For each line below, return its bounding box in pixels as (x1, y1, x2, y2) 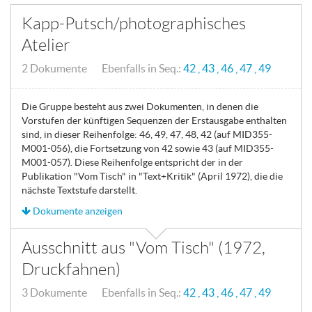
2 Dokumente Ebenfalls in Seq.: (22, 63, 183, 75)
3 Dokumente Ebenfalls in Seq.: (22, 287, 183, 299)
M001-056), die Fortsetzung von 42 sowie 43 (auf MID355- (22, 143, 274, 154)
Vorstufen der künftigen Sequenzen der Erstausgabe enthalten (22, 115, 287, 126)
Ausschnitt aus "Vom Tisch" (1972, (22, 239, 265, 257)
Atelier (22, 36, 70, 54)
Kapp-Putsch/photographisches (22, 15, 246, 33)
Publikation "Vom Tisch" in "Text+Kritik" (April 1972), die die (22, 171, 283, 182)
